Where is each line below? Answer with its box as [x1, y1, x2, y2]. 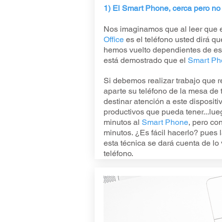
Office [103, 35, 124, 44]
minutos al [103, 117, 142, 127]
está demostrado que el [103, 55, 188, 65]
